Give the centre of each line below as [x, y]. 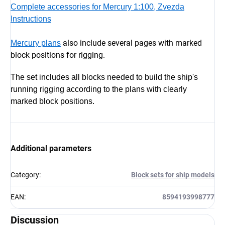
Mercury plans [36, 43]
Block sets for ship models [173, 175]
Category [25, 175]
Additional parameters [51, 149]
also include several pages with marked [132, 43]
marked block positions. [52, 101]
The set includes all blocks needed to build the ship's [104, 77]
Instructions [31, 19]
